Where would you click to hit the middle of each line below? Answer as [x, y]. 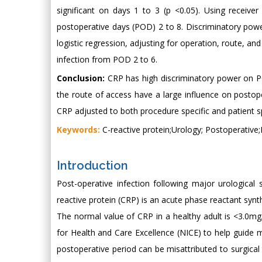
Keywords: [78, 129]
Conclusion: [81, 78]
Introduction [92, 165]
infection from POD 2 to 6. [107, 59]
